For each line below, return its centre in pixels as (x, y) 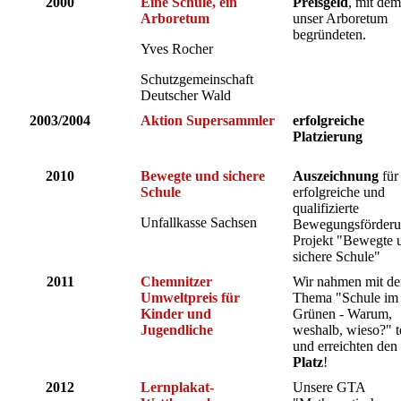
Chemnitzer (176, 282)
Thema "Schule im (346, 298)
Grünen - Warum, (342, 314)
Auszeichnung (336, 176)
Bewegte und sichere (203, 176)
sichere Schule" (337, 257)
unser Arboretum (340, 19)
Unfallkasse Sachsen (199, 223)
